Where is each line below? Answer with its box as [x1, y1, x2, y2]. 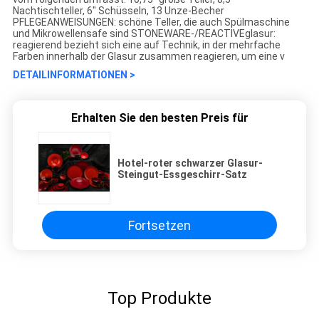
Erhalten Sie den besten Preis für [70, 111, 249, 125]
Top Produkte [108, 288, 211, 309]
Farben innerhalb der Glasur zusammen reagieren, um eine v [12, 51, 285, 63]
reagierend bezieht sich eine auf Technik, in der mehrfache [12, 39, 281, 51]
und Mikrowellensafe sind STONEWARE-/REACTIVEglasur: [12, 28, 276, 40]
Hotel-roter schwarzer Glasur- [117, 157, 263, 169]
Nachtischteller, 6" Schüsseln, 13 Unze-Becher [12, 5, 224, 17]
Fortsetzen [128, 217, 191, 233]
